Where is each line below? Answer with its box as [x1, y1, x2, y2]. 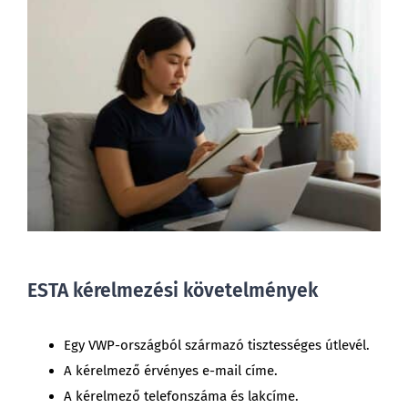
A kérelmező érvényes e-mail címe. [63, 362, 278, 379]
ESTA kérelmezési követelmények [26, 279, 318, 303]
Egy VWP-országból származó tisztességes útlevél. [63, 337, 370, 353]
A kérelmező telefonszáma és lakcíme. [63, 388, 299, 404]
